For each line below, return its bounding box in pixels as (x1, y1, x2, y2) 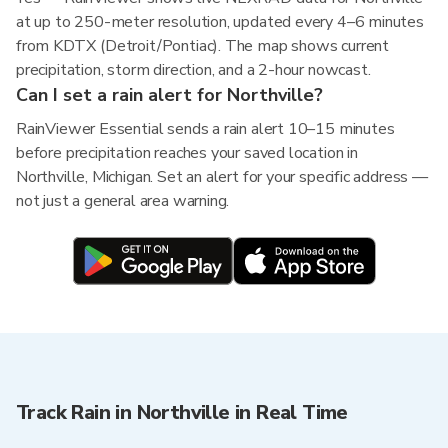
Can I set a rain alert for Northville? (16, 83, 323, 107)
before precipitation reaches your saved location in (16, 142, 358, 164)
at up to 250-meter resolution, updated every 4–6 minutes (16, 11, 424, 33)
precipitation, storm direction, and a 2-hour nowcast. (16, 59, 371, 81)
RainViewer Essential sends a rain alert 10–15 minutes (16, 118, 395, 140)
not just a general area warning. (16, 190, 230, 212)
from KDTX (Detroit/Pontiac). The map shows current (16, 35, 390, 57)
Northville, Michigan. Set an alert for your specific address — (16, 166, 428, 188)
